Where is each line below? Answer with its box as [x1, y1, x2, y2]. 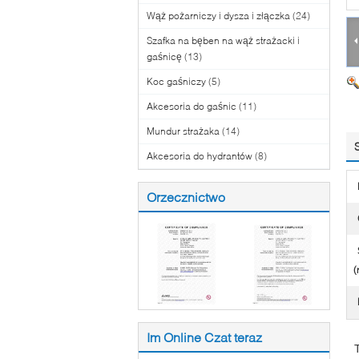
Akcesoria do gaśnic [147, 100, 236, 112]
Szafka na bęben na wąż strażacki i [147, 34, 300, 46]
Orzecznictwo [147, 189, 225, 204]
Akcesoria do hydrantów [147, 150, 252, 162]
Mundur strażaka [147, 125, 220, 137]
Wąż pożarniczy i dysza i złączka [147, 10, 290, 22]
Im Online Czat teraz [147, 329, 262, 345]
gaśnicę [147, 50, 182, 63]
